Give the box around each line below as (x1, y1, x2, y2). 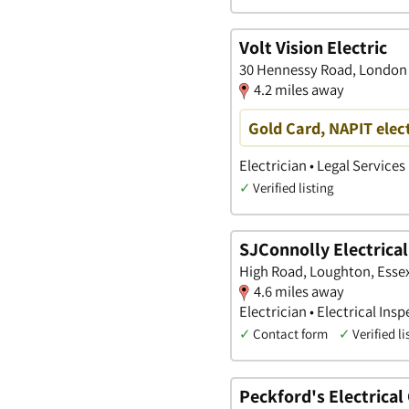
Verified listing (253, 178, 333, 196)
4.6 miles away (254, 281, 344, 302)
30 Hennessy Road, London (239, 59, 407, 80)
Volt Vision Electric (239, 36, 387, 60)
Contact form (253, 325, 328, 343)
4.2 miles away (254, 79, 344, 100)
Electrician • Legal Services (239, 154, 405, 175)
